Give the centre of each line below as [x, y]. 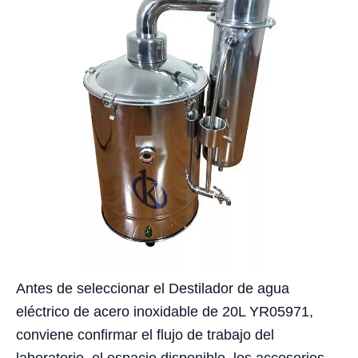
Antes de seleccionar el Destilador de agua [153, 289]
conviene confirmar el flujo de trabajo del [145, 335]
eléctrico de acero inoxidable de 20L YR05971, [165, 312]
